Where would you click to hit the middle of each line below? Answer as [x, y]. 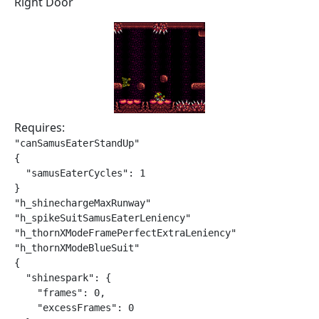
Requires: [40, 127]
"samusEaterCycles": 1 [80, 173]
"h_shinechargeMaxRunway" [83, 203]
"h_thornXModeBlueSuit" [77, 248]
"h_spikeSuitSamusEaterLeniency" [103, 218]
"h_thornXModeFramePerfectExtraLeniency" [125, 233]
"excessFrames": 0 [74, 308]
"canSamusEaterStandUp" [77, 143]
